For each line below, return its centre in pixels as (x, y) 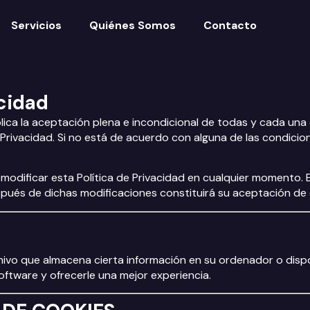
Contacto (230, 25)
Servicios (36, 25)
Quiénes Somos (133, 25)
